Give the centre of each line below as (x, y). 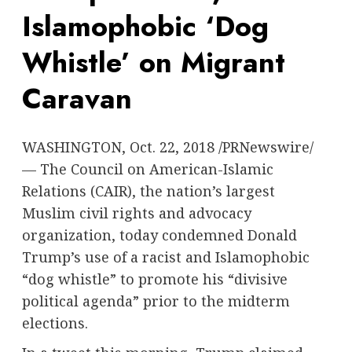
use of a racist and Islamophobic (195, 257)
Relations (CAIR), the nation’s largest (148, 191)
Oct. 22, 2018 (172, 147)
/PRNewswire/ (264, 147)
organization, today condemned (134, 235)
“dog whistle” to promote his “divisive (154, 279)
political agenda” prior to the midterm (156, 301)
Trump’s (51, 257)
